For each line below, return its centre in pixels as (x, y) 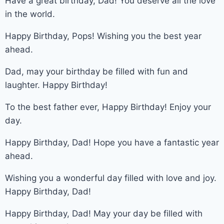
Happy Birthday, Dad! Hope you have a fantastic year (112, 142)
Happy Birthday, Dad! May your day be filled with (104, 213)
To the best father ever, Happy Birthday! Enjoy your (108, 107)
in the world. (30, 14)
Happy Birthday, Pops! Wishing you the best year (103, 36)
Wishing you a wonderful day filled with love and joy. (111, 178)
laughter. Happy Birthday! (56, 85)
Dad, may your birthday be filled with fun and (96, 71)
